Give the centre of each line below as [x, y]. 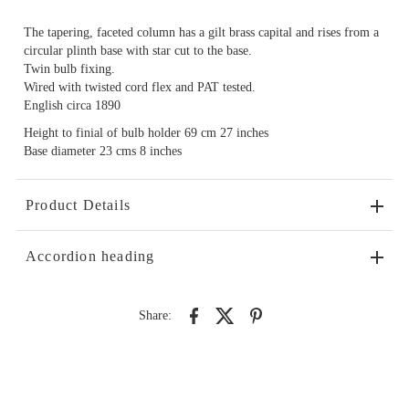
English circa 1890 [72, 105]
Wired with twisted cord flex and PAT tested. [139, 87]
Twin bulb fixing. [69, 68]
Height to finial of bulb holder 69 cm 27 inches [146, 132]
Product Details [78, 204]
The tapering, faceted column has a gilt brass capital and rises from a [201, 32]
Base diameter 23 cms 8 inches [102, 151]
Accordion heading [90, 256]
